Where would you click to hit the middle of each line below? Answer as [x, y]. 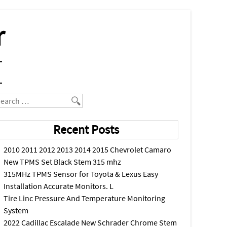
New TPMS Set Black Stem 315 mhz [63, 162]
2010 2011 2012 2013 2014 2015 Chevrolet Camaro [88, 149]
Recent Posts [86, 129]
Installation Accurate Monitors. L [59, 186]
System [16, 210]
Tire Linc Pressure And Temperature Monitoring [85, 198]
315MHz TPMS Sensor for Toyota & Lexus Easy [81, 174]
